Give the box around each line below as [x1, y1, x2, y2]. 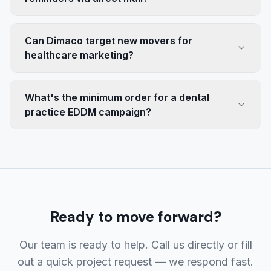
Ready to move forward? [50, 207, 221, 226]
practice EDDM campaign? [25, 106, 151, 118]
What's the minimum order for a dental [25, 91, 209, 103]
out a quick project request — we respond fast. [18, 255, 253, 268]
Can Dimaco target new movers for [25, 34, 192, 47]
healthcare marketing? [25, 49, 134, 61]
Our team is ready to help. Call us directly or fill [19, 238, 252, 251]
